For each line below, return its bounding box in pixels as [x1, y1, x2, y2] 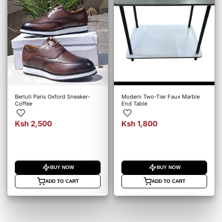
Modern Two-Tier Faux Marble [121, 93, 200, 100]
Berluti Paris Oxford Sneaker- [15, 93, 90, 100]
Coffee [15, 100, 32, 107]
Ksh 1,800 [121, 118, 158, 128]
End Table [121, 100, 147, 107]
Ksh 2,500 [15, 118, 52, 128]
